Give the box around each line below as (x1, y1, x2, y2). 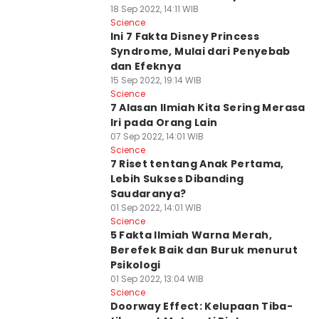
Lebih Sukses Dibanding (110, 172, 244, 186)
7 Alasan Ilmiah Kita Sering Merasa (110, 100, 305, 115)
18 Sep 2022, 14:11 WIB (110, 3, 199, 15)
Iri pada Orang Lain (110, 115, 218, 130)
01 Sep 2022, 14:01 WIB (110, 202, 202, 214)
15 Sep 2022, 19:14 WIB (110, 74, 202, 86)
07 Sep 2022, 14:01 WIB (110, 130, 204, 142)
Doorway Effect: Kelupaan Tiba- (110, 299, 293, 313)
